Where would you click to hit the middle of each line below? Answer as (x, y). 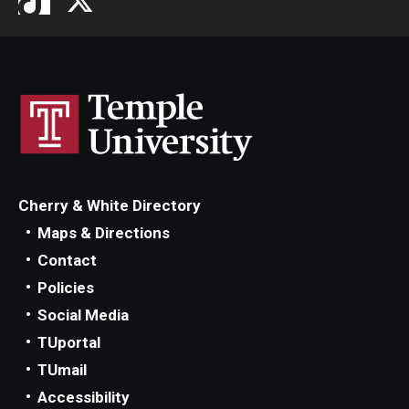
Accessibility (84, 397)
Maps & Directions (104, 232)
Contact (67, 260)
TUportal (69, 342)
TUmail (62, 369)
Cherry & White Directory (110, 205)
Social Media (83, 315)
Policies (66, 287)
